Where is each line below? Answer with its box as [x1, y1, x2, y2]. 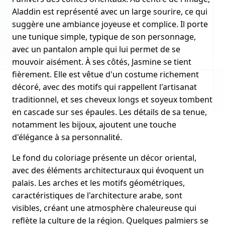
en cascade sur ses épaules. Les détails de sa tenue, [12, 106, 207, 118]
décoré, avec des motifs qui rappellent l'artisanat [12, 81, 197, 92]
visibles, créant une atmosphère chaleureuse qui [12, 202, 196, 213]
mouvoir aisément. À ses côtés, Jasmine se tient [12, 56, 191, 67]
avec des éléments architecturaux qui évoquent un [12, 165, 204, 176]
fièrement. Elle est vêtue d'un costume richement [12, 69, 199, 80]
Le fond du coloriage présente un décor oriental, [12, 152, 196, 163]
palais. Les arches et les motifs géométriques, [12, 177, 185, 188]
